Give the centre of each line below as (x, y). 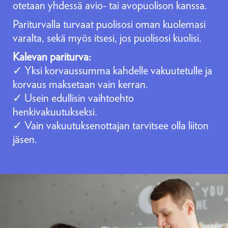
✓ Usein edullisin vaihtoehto (73, 98)
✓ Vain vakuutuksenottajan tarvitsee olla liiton (111, 125)
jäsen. (26, 139)
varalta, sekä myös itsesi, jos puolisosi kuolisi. (108, 38)
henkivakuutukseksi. (55, 111)
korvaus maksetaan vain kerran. (80, 84)
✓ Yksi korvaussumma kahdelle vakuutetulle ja (112, 70)
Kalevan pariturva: (52, 56)
